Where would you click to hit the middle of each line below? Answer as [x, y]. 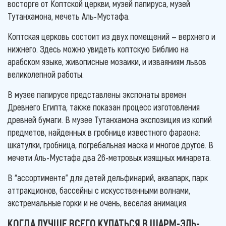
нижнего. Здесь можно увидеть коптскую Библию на [98, 49]
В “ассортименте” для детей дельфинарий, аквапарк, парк [108, 177]
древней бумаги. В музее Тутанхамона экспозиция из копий [110, 119]
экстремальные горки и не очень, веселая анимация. [98, 203]
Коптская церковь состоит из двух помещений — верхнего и [111, 36]
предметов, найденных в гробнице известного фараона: [104, 132]
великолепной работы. [47, 74]
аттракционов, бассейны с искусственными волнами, [99, 190]
